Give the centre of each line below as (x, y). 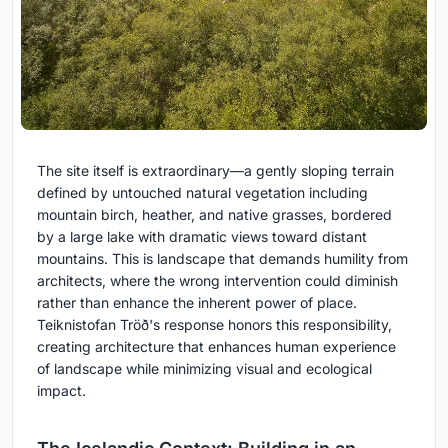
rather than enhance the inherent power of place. (197, 303)
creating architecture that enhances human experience (216, 347)
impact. (61, 391)
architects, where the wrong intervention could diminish (217, 281)
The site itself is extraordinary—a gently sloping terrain (215, 171)
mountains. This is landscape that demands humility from (222, 259)
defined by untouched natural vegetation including (202, 193)
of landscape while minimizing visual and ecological (204, 369)
